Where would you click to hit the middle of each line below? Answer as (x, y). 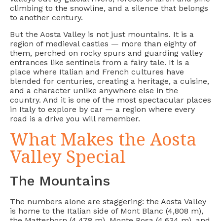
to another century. (46, 18)
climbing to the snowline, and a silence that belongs (109, 8)
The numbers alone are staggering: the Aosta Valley (108, 201)
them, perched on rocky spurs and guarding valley (106, 53)
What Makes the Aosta (103, 139)
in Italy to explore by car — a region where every (102, 109)
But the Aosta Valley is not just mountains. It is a (102, 34)
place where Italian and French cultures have (97, 72)
